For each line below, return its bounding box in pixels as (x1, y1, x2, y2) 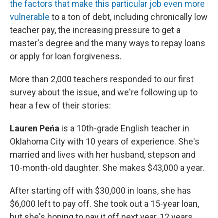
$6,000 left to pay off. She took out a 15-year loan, (10, 199, 199, 209)
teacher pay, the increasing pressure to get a (10, 25, 181, 35)
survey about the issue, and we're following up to (10, 87, 198, 97)
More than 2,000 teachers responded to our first (10, 74, 194, 84)
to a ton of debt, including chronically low (50, 12, 208, 22)
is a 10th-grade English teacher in (61, 123, 189, 133)
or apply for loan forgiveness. (10, 51, 122, 61)
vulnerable (10, 12, 50, 22)
